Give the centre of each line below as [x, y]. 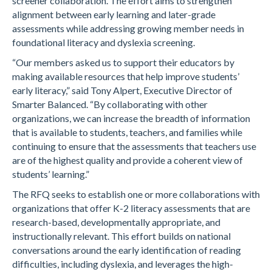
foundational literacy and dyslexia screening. [104, 42]
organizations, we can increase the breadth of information [131, 118]
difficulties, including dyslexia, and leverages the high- [123, 264]
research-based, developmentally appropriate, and [116, 222]
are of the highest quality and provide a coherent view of [127, 160]
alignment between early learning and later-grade [114, 14]
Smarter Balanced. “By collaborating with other [110, 104]
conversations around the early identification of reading [127, 250]
